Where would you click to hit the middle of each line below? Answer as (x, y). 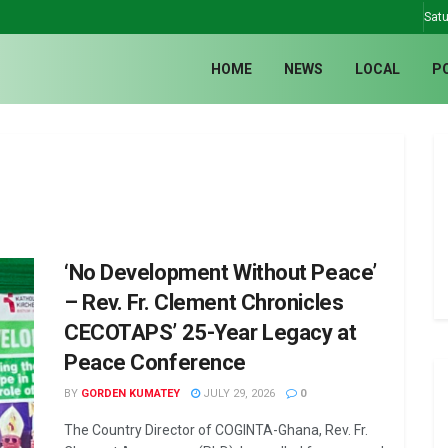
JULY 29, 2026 (237, 393)
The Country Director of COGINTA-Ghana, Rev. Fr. (216, 430)
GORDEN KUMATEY (130, 393)
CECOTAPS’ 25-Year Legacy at (210, 332)
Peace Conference (155, 362)
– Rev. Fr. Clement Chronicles (204, 302)
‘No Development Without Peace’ (220, 272)
